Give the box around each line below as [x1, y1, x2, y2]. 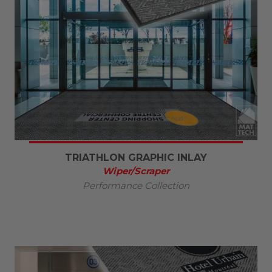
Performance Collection [83, 179, 189, 191]
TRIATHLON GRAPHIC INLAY [65, 151, 207, 163]
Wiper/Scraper [103, 165, 169, 177]
